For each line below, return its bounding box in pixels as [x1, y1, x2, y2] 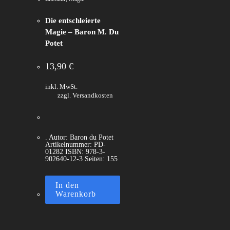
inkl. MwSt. [45, 83, 78, 90]
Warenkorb [55, 189, 96, 198]
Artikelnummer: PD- [45, 141, 106, 148]
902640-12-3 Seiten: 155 [45, 155, 118, 163]
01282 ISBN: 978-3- [45, 148, 105, 156]
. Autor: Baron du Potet [45, 133, 113, 141]
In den [55, 181, 79, 189]
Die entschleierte [45, 16, 101, 25]
